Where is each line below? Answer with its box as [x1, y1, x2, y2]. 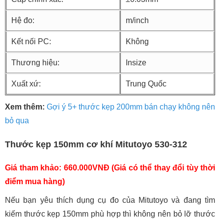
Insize [126, 58, 148, 67]
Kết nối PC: [11, 37, 51, 46]
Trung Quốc [126, 80, 166, 88]
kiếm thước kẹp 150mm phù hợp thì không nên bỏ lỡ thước [5, 210, 215, 219]
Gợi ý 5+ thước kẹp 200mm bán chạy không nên [47, 103, 215, 111]
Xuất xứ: [11, 80, 41, 88]
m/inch [126, 16, 149, 25]
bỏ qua [5, 116, 29, 125]
